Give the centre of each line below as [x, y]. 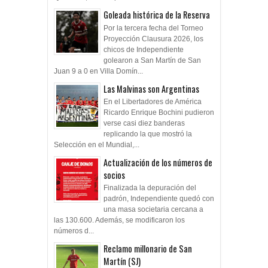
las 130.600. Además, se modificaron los [119, 220]
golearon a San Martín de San [152, 60]
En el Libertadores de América [153, 101]
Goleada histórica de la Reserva [157, 15]
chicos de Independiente [144, 49]
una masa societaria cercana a [153, 210]
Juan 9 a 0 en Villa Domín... [98, 71]
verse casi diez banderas [144, 123]
